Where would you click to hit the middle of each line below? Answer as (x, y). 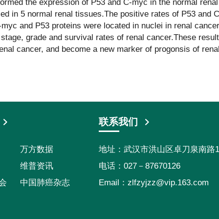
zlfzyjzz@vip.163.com (168, 183)
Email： (113, 183)
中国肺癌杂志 (45, 183)
